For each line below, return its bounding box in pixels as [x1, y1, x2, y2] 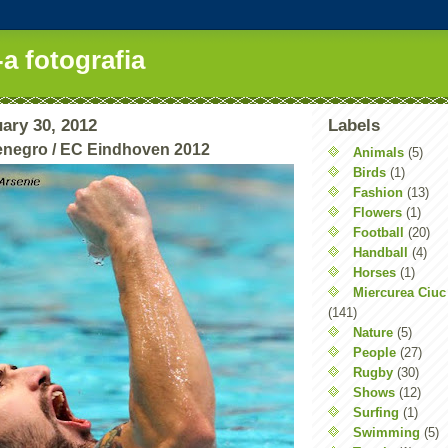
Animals [353, 144, 404, 160]
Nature [353, 324, 393, 340]
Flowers [353, 204, 402, 220]
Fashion [353, 184, 403, 200]
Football [353, 224, 404, 240]
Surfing [353, 404, 399, 420]
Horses [353, 264, 396, 280]
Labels [328, 116, 380, 135]
